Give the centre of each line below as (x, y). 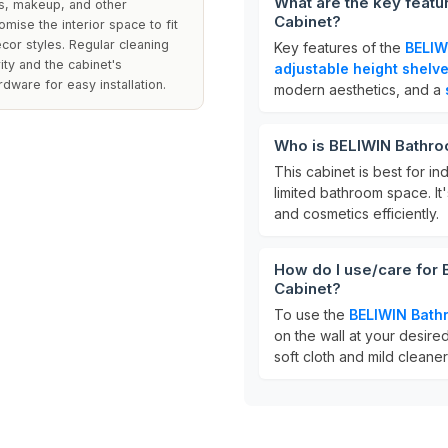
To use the (311, 314)
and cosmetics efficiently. (356, 213)
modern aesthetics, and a (359, 89)
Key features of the (339, 47)
